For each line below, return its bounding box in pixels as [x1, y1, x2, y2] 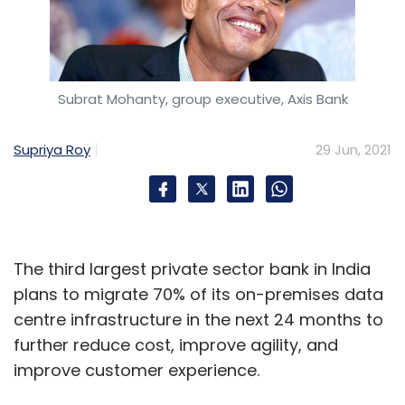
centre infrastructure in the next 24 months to [14, 308, 383, 331]
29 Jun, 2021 [316, 140, 391, 159]
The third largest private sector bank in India [14, 258, 371, 280]
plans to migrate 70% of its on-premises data [14, 283, 383, 306]
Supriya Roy [14, 139, 90, 159]
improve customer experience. [14, 359, 264, 381]
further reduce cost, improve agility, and [14, 334, 338, 356]
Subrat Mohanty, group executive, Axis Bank [57, 89, 348, 108]
